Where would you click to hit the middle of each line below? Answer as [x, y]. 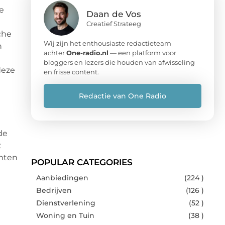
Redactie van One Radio [123, 96]
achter [55, 52]
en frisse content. [71, 72]
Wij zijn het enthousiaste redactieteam [107, 43]
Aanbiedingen [62, 178]
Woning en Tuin [65, 215]
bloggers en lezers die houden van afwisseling [119, 62]
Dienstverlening [66, 203]
